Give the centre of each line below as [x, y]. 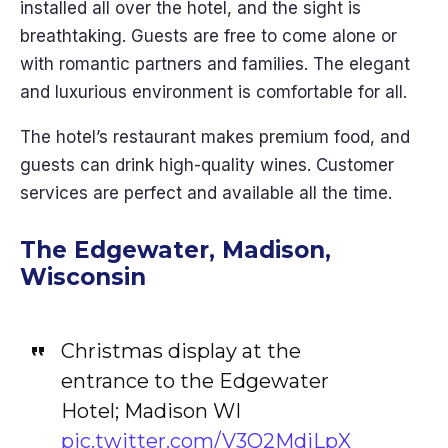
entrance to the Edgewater [194, 381]
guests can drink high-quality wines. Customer [207, 165]
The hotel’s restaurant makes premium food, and [215, 137]
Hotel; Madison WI [150, 411]
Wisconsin [83, 277]
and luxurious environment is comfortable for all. [216, 92]
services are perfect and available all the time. [208, 193]
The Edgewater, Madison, [175, 250]
